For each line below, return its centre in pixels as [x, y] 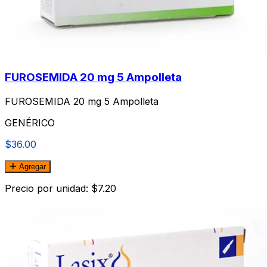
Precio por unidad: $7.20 [60, 189]
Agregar [31, 167]
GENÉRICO [30, 123]
